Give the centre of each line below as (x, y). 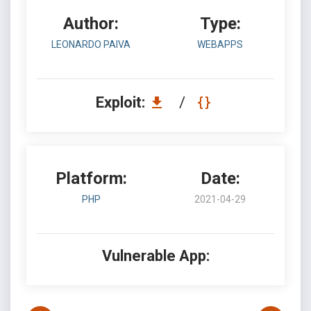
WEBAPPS (220, 44)
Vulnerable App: (155, 256)
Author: (91, 24)
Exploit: (122, 102)
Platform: (91, 178)
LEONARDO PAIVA (91, 44)
